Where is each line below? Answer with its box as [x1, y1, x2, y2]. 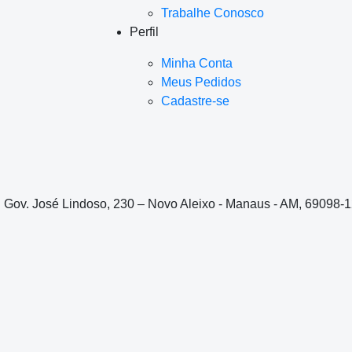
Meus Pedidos [160, 75, 241, 89]
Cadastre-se [160, 93, 229, 108]
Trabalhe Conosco [160, 5, 264, 20]
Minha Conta [160, 56, 233, 70]
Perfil [129, 24, 159, 38]
